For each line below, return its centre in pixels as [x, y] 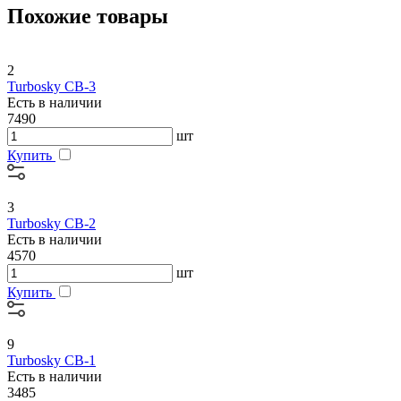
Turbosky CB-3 [51, 87]
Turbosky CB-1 [51, 361]
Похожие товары [88, 17]
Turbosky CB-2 [51, 224]
